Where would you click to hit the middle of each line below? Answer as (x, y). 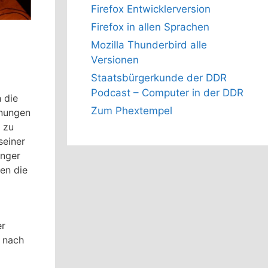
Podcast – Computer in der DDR (167, 93)
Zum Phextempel (132, 111)
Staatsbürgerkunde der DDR (159, 78)
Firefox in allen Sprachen (150, 27)
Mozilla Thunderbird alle (149, 45)
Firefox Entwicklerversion (151, 9)
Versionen (115, 60)
